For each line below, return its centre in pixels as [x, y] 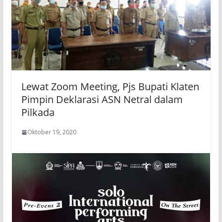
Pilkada [38, 112]
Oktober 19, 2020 [52, 132]
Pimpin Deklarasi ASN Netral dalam [102, 100]
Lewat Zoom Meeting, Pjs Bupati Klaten [110, 87]
